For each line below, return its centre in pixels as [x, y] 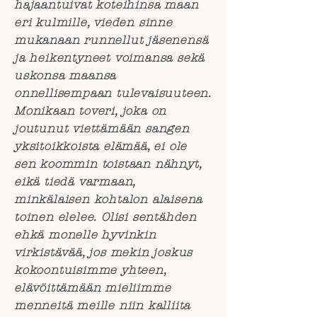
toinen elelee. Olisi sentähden [106, 217]
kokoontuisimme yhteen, [90, 270]
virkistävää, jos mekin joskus [104, 252]
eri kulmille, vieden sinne [93, 22]
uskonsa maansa [65, 75]
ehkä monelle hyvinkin [85, 235]
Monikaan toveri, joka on [91, 111]
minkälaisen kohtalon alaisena [109, 199]
